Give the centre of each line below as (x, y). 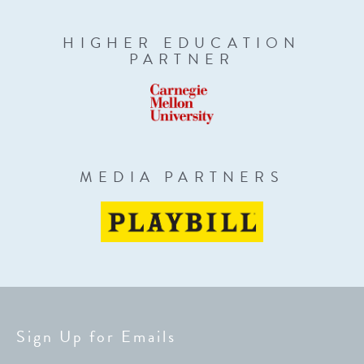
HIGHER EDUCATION (182, 43)
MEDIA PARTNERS (182, 177)
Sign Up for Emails (96, 336)
